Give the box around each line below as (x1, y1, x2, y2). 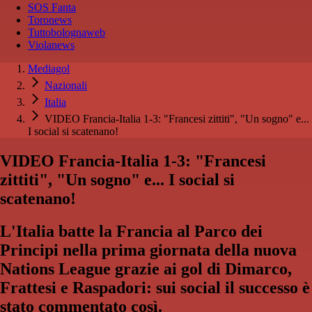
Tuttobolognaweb (28, 26, 105, 39)
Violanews (28, 39, 75, 52)
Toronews (28, 14, 72, 26)
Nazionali (45, 79, 87, 92)
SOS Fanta (28, 1, 76, 14)
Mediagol (28, 63, 70, 75)
